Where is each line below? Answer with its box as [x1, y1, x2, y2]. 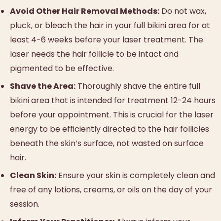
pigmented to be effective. [10, 62, 114, 74]
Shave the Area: [10, 80, 75, 92]
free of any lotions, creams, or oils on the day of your [10, 184, 212, 195]
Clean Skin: [10, 169, 56, 181]
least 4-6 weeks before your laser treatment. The [10, 34, 203, 45]
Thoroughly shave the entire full [75, 80, 200, 92]
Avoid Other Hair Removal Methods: [10, 5, 159, 17]
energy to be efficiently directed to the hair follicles [10, 123, 209, 135]
